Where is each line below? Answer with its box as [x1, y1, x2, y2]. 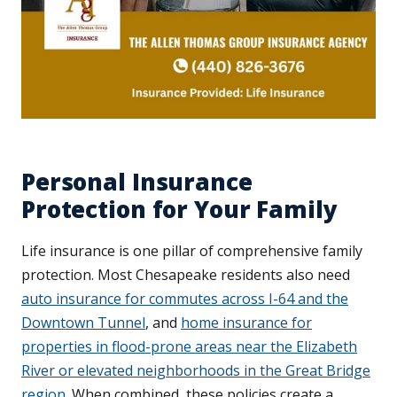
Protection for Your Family [21, 193, 338, 226]
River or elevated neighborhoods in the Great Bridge [21, 361, 370, 381]
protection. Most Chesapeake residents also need [21, 265, 350, 285]
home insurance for [181, 313, 312, 333]
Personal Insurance [21, 166, 253, 198]
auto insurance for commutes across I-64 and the [21, 289, 348, 309]
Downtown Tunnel [21, 313, 145, 333]
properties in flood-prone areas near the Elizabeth [21, 337, 357, 357]
